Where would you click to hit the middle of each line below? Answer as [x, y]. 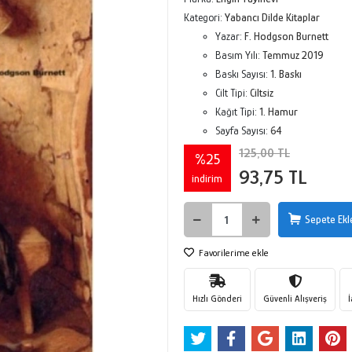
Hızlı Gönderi [217, 298]
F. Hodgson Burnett [286, 36]
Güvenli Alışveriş [295, 298]
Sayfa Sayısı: [242, 130]
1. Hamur [278, 112]
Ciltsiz [261, 93]
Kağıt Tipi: [237, 112]
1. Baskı [286, 74]
